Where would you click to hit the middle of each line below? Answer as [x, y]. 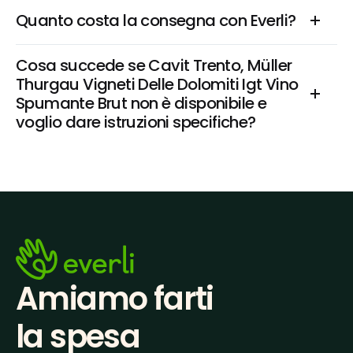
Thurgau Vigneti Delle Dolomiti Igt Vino [157, 84]
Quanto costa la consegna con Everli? [156, 20]
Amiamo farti [115, 299]
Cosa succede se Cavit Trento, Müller [154, 65]
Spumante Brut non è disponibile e [141, 103]
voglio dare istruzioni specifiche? [136, 122]
